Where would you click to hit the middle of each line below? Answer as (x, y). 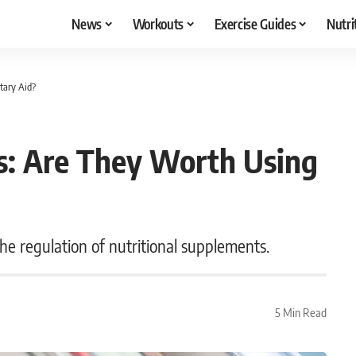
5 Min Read (300, 312)
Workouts (158, 23)
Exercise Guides (255, 23)
